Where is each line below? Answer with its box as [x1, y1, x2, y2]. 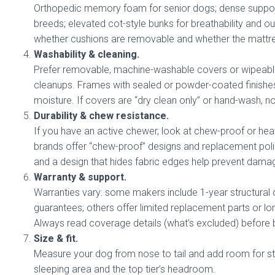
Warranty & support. [34, 171, 126, 183]
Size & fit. [34, 233, 78, 244]
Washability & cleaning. [34, 48, 139, 60]
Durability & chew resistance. [34, 110, 169, 122]
